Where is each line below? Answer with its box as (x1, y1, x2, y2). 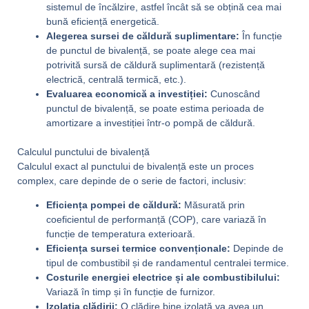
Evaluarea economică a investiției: (46, 88, 208, 99)
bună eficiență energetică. (46, 16, 159, 27)
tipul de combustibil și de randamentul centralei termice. (46, 257, 289, 268)
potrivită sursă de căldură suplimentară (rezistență (46, 59, 265, 70)
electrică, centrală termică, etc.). (46, 74, 186, 85)
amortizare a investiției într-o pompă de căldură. (46, 117, 255, 128)
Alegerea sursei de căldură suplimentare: (46, 30, 239, 41)
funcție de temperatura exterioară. (46, 228, 195, 239)
